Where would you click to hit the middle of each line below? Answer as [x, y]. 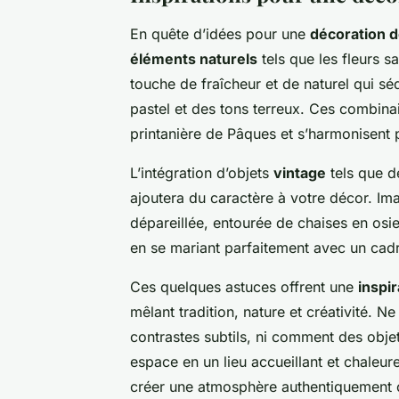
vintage [300, 172]
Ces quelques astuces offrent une [244, 286]
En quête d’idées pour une [220, 33]
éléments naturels [194, 58]
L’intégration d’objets [202, 172]
